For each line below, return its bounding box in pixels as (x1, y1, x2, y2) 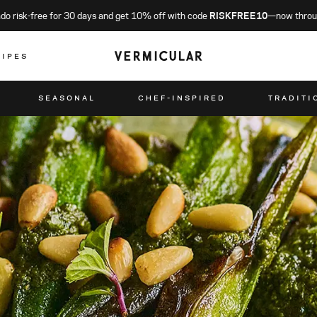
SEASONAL (38, 91, 96, 104)
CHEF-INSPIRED (138, 91, 226, 104)
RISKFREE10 (209, 9, 267, 22)
